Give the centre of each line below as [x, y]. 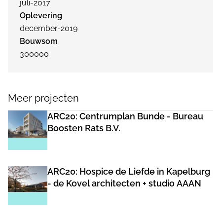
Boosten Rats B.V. [84, 128]
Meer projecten [43, 98]
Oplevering [41, 16]
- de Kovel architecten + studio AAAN [124, 183]
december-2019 [49, 28]
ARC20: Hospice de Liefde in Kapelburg [129, 171]
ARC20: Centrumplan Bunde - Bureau [125, 116]
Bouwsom [39, 41]
